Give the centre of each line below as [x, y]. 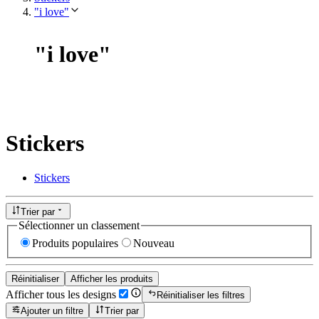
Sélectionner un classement [79, 225]
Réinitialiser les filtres [201, 295]
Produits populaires [75, 244]
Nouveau [154, 244]
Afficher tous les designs [61, 294]
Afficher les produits [112, 279]
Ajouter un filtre [52, 310]
